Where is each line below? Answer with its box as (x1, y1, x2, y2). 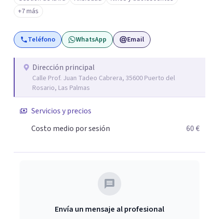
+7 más (18, 6, 39, 16)
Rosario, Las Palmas (32, 83, 90, 93)
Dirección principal (32, 62, 95, 73)
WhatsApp (76, 35, 107, 44)
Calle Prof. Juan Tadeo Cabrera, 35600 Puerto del (32, 73, 175, 83)
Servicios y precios (31, 106, 91, 116)
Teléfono (28, 35, 55, 44)
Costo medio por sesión (31, 123, 110, 134)
